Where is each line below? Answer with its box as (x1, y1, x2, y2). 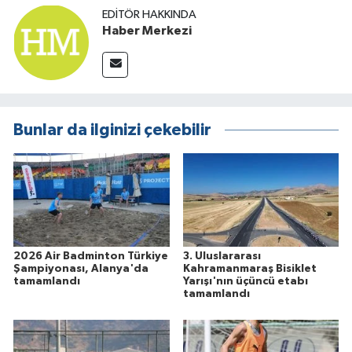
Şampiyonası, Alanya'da (13, 262, 148, 274)
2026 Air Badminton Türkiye (13, 250, 168, 262)
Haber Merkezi (102, 24, 192, 38)
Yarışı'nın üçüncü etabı (182, 275, 308, 287)
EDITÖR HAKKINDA (102, 9, 196, 21)
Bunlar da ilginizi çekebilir (13, 121, 211, 138)
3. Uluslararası (182, 250, 261, 262)
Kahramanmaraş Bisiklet (182, 262, 317, 274)
